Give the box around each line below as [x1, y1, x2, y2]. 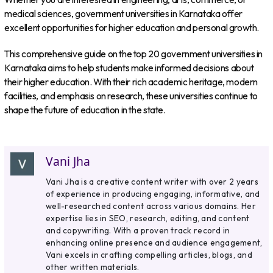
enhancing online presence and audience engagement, [46, 237, 263, 249]
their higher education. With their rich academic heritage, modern [4, 76, 258, 88]
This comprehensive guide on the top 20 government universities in [4, 48, 263, 60]
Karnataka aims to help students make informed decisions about [4, 62, 254, 74]
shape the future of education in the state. [4, 104, 166, 116]
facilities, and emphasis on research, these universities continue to [4, 90, 258, 102]
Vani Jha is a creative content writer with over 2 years [46, 176, 258, 188]
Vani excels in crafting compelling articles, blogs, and [46, 249, 252, 261]
